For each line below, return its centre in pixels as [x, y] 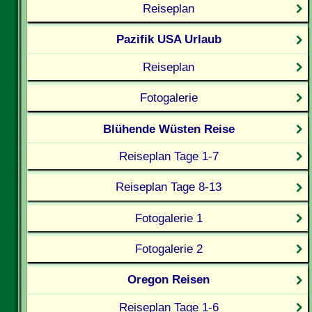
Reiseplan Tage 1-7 [169, 156]
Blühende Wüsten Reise [169, 128]
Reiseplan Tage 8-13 [169, 187]
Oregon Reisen [169, 280]
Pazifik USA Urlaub [169, 39]
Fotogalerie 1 [169, 218]
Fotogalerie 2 [169, 249]
